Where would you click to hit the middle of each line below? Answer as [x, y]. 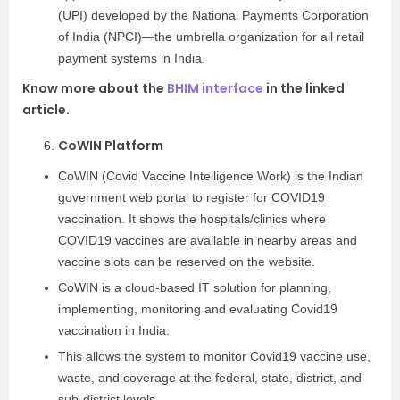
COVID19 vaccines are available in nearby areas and [208, 240]
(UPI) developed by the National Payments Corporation [213, 15]
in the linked [304, 88]
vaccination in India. [116, 330]
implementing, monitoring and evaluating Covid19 [198, 309]
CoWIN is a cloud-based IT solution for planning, [195, 287]
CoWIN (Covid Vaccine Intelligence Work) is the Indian [211, 176]
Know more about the [95, 88]
